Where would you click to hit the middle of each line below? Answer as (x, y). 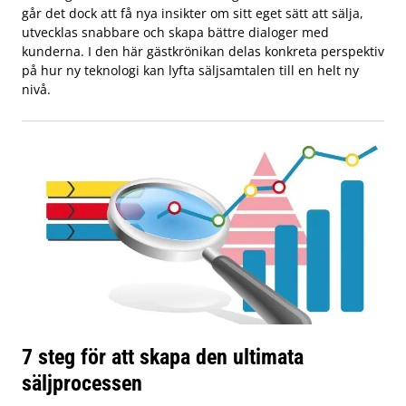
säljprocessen (82, 382)
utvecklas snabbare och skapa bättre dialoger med (175, 32)
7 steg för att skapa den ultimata (163, 356)
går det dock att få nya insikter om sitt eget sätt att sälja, (193, 13)
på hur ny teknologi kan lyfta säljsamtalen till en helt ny (190, 70)
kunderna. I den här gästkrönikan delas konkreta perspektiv (203, 51)
